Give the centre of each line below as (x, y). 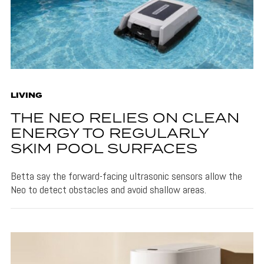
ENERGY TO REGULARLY (109, 134)
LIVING (26, 96)
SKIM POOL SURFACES (104, 150)
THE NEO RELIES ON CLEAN (125, 119)
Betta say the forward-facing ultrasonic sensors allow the (126, 176)
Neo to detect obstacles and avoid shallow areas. (108, 190)
